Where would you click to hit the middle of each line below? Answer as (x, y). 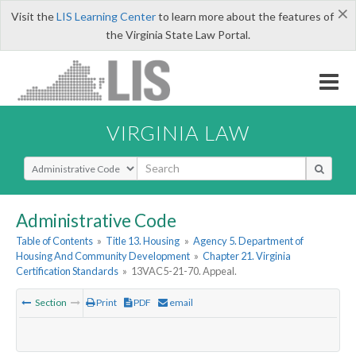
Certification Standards (67, 271)
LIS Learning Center (106, 16)
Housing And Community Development (103, 256)
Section (51, 303)
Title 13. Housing (143, 241)
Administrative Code (96, 220)
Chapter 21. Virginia (247, 256)
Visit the (33, 16)
